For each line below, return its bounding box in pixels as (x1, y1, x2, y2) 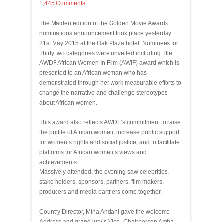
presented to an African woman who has (39, 69, 147, 76)
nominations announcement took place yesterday (39, 30, 171, 37)
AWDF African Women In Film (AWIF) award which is (39, 59, 179, 66)
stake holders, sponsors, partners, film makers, (39, 178, 164, 185)
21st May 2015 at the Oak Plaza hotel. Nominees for (39, 40, 178, 47)
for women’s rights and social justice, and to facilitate (39, 139, 180, 146)
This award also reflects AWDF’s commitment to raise (39, 119, 181, 126)
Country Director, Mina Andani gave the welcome (39, 208, 170, 215)
